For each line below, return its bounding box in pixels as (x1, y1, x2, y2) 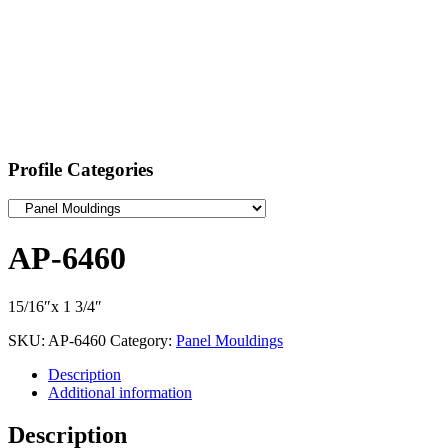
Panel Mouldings (176, 332, 283, 350)
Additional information (48, 384, 192, 402)
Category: (110, 332, 176, 350)
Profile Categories (8, 158, 153, 180)
